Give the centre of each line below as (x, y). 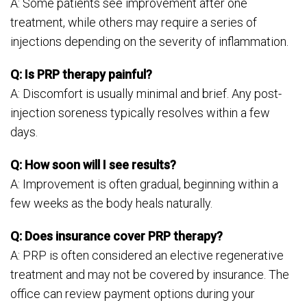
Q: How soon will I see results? (93, 164)
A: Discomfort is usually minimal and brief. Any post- (146, 93)
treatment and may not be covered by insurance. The (150, 274)
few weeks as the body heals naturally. (111, 203)
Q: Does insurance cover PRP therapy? (116, 236)
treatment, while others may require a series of (134, 22)
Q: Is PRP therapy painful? (81, 74)
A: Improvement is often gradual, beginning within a (144, 184)
